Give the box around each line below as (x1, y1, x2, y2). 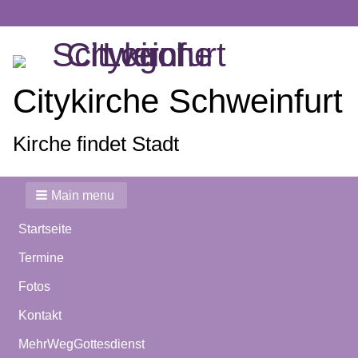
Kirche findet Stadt (13, 132, 179, 156)
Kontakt (18, 308, 62, 322)
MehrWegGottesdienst (18, 337, 145, 351)
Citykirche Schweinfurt (13, 82, 343, 120)
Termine (18, 251, 64, 265)
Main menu (51, 189, 114, 202)
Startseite (18, 222, 72, 236)
